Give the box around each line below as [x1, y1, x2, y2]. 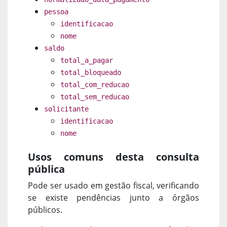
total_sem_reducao [60, 92, 129, 101]
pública [28, 162, 65, 176]
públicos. [28, 204, 62, 215]
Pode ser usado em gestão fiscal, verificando [28, 179, 199, 191]
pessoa [44, 7, 68, 16]
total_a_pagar [60, 56, 113, 64]
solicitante [44, 104, 89, 113]
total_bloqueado [60, 68, 121, 77]
